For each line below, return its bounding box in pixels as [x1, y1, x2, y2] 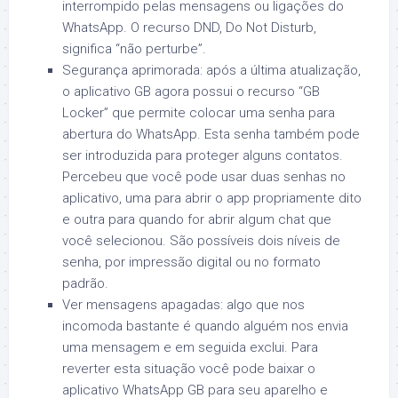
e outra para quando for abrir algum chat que [62, 211, 331, 227]
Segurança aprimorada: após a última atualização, [62, 61, 361, 78]
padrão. [62, 275, 108, 291]
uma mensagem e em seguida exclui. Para [62, 338, 318, 355]
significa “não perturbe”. [62, 40, 206, 57]
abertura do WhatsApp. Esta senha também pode [62, 125, 360, 142]
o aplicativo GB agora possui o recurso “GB [62, 83, 320, 99]
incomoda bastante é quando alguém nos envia [62, 317, 348, 334]
